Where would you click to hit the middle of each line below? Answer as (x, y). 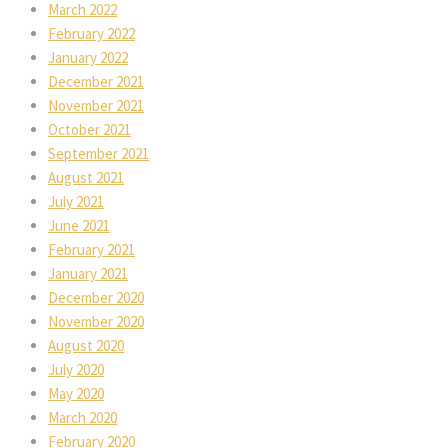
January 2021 (88, 273)
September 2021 (98, 153)
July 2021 (76, 201)
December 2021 (96, 81)
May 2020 (76, 393)
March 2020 (82, 417)
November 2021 (96, 105)
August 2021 (86, 177)
